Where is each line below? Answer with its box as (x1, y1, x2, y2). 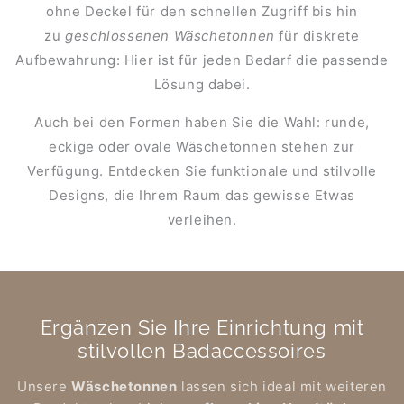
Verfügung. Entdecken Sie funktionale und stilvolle (26, 161, 377, 179)
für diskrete (274, 26, 360, 44)
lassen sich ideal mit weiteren (177, 377, 387, 395)
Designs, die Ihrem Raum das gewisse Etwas (49, 186, 355, 204)
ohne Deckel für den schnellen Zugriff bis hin (45, 2, 358, 20)
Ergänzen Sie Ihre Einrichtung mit (40, 315, 364, 339)
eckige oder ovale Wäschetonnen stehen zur (49, 137, 355, 155)
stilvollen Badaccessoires (78, 338, 326, 363)
